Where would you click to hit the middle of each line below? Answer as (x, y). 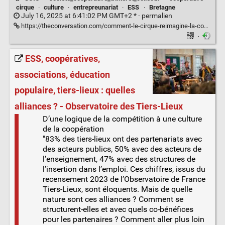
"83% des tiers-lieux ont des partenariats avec (122, 139)
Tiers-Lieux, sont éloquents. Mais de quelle (117, 189)
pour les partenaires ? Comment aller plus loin (123, 219)
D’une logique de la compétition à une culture (122, 119)
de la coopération (73, 129)
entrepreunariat (96, 8)
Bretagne (162, 8)
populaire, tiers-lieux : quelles (75, 91)
